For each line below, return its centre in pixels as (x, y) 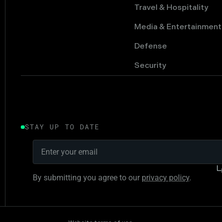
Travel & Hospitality (171, 8)
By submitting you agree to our (87, 177)
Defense (151, 46)
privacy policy (165, 177)
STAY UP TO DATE (62, 127)
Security (150, 65)
